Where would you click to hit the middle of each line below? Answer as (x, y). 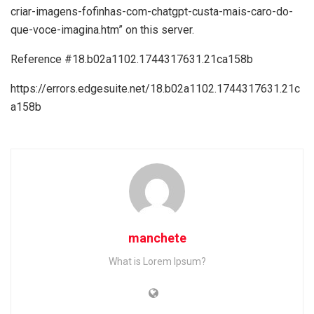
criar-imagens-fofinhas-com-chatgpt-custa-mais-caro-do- (152, 12)
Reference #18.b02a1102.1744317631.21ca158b (132, 60)
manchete (157, 238)
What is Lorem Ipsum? (157, 262)
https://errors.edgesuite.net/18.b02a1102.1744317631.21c (155, 89)
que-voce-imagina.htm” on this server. (102, 30)
